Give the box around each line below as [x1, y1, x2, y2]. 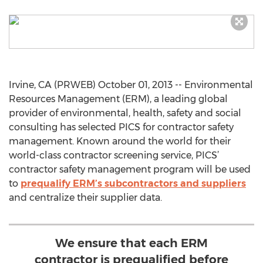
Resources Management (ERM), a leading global [9, 93, 228, 104]
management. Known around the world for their [9, 136, 231, 147]
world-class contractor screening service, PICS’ [9, 150, 219, 161]
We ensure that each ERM [55, 236, 208, 250]
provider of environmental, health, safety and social [9, 107, 241, 119]
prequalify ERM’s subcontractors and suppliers [21, 178, 246, 189]
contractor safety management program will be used [9, 164, 251, 175]
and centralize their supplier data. [9, 192, 162, 203]
